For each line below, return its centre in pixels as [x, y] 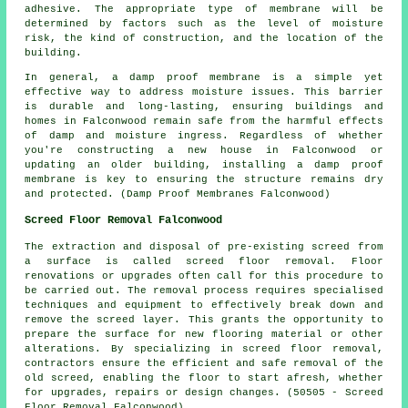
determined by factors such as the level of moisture [204, 23]
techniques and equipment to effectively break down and [204, 305]
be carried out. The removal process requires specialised [204, 290]
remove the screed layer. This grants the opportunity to [204, 319]
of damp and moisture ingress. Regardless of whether [204, 135]
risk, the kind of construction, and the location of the [204, 38]
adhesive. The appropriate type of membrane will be [204, 9]
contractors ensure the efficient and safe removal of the [204, 363]
